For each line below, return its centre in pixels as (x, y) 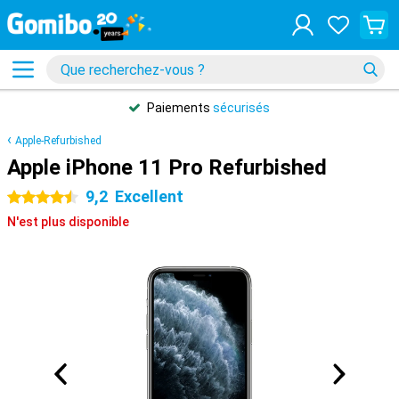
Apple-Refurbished (58, 141)
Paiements (180, 108)
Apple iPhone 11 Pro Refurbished (167, 167)
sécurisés (241, 108)
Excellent (149, 196)
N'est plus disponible (68, 222)
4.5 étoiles (37, 198)
